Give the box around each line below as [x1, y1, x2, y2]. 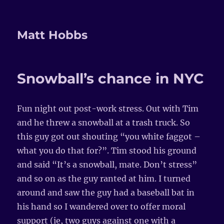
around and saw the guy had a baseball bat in [17, 187, 195, 197]
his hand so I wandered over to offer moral [17, 201, 186, 211]
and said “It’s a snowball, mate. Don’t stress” [17, 159, 197, 169]
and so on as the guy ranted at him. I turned [17, 173, 191, 183]
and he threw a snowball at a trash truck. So [17, 117, 190, 127]
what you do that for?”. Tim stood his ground [17, 145, 197, 155]
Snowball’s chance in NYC [17, 70, 204, 87]
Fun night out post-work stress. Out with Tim [17, 103, 199, 113]
